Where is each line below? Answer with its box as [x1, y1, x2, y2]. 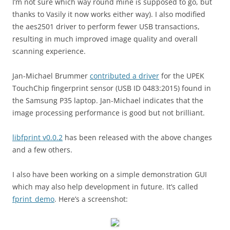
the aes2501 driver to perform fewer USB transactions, [12, 22, 200, 31]
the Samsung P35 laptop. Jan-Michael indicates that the [12, 95, 203, 105]
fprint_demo [12, 194, 54, 204]
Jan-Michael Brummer [12, 71, 90, 81]
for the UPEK [159, 71, 204, 81]
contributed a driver [90, 71, 159, 81]
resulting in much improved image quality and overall [12, 34, 198, 44]
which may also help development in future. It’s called [12, 182, 198, 191]
